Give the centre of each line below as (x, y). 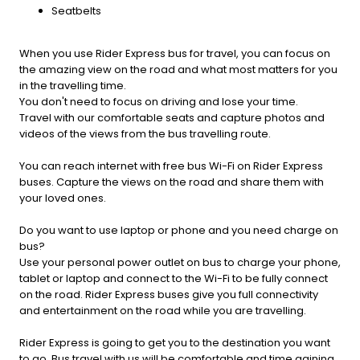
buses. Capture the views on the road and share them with (172, 182)
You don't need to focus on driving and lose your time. (159, 102)
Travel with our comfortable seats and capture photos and (172, 118)
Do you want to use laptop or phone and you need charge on (179, 231)
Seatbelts (76, 11)
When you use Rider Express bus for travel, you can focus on (175, 54)
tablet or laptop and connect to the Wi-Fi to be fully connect (174, 279)
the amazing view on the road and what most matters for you (178, 70)
